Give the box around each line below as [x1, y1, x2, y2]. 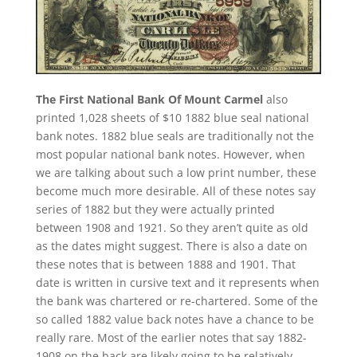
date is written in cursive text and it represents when [35, 274, 320, 290]
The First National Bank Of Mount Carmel [35, 91, 263, 107]
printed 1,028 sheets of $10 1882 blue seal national [35, 109, 309, 125]
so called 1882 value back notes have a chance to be [35, 311, 314, 327]
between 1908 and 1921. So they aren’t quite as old [35, 219, 308, 235]
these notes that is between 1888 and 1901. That [35, 256, 296, 272]
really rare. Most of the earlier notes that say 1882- [35, 329, 307, 345]
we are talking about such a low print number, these [35, 164, 316, 180]
